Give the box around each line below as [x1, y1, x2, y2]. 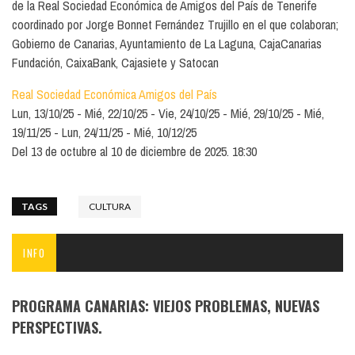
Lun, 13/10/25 [12, 104, 74, 122]
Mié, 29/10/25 [231, 104, 293, 122]
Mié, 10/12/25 [134, 123, 197, 141]
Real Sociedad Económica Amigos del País [12, 85, 217, 103]
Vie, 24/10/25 [158, 104, 219, 122]
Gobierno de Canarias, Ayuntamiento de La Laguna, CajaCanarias [12, 34, 322, 52]
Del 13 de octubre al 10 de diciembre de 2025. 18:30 [12, 142, 257, 160]
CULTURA [89, 200, 131, 212]
